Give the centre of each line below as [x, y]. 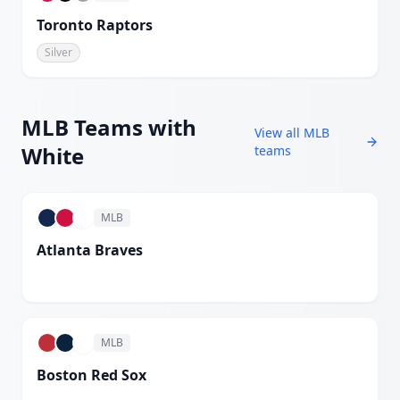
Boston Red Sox [92, 375]
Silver [58, 52]
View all [279, 133]
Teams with [133, 127]
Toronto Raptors [95, 25]
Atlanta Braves [90, 250]
